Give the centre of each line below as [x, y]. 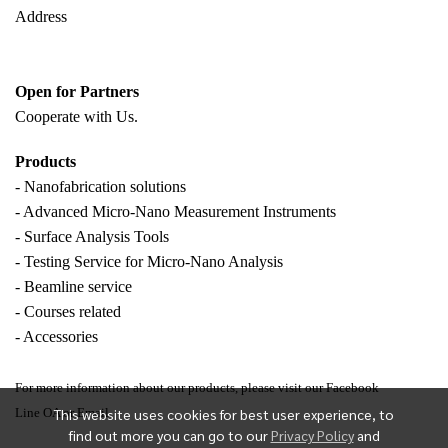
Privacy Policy [312, 435]
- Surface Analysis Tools [92, 237]
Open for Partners [77, 92]
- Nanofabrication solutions [100, 187]
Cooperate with [65, 117]
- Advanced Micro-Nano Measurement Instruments [175, 212]
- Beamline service [73, 287]
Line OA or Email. [63, 413]
